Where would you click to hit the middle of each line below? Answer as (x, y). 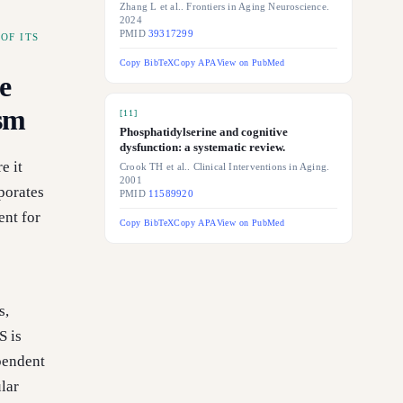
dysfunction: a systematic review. (202, 147)
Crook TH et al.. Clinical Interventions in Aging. (225, 167)
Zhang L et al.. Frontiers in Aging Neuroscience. (225, 7)
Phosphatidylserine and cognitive (204, 132)
